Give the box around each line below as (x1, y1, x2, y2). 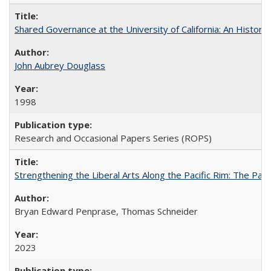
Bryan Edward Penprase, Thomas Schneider (15, 205, 198, 217)
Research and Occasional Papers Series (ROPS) (15, 132, 212, 144)
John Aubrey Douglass (15, 59, 105, 71)
